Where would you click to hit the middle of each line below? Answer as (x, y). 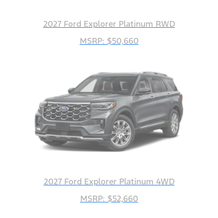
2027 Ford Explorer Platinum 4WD (109, 182)
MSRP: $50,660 (109, 41)
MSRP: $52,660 (109, 199)
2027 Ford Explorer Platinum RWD (109, 24)
